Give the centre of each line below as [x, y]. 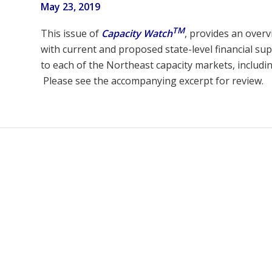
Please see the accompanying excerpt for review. [152, 81]
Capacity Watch [137, 34]
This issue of [71, 34]
